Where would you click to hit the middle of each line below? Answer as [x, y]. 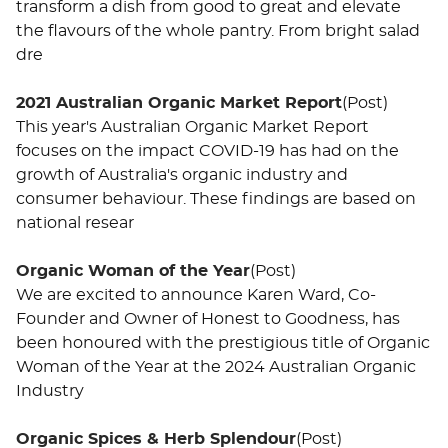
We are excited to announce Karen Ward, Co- [196, 294]
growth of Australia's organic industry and [182, 174]
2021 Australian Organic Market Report [179, 102]
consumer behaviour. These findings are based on [216, 198]
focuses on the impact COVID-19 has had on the [207, 150]
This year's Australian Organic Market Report [192, 126]
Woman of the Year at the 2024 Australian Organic [216, 366]
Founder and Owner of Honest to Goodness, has [208, 318]
